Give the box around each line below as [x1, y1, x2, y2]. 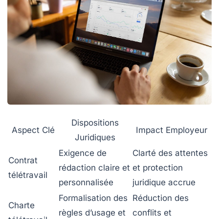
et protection [132, 163, 183, 173]
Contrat [8, 155, 38, 166]
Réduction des [132, 193, 189, 203]
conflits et [132, 208, 172, 218]
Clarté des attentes [132, 148, 208, 158]
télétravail [8, 170, 47, 180]
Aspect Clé [11, 125, 55, 135]
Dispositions [71, 118, 119, 128]
